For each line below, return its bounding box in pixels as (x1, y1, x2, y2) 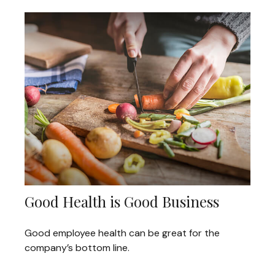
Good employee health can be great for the (25, 227, 220, 240)
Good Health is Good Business (25, 192, 219, 212)
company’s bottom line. (25, 241, 130, 255)
